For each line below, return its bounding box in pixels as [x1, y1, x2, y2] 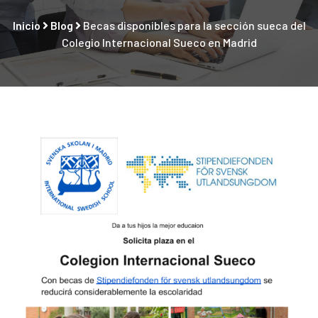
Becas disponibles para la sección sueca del [82, 18, 306, 32]
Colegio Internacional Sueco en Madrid [61, 35, 257, 49]
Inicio [12, 18, 40, 32]
